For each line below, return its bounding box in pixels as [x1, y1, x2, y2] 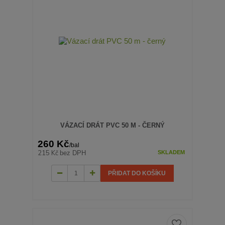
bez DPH [60, 149, 86, 157]
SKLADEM [157, 149, 185, 155]
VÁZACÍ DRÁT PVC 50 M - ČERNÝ [60, 122, 165, 130]
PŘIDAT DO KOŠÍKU [108, 169, 166, 177]
